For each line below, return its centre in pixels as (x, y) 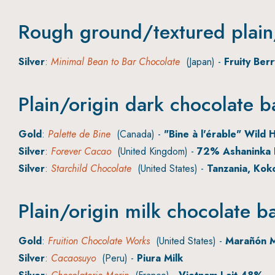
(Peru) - (116, 258)
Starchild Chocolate (91, 169)
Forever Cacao (81, 152)
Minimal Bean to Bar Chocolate (115, 62)
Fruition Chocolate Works (99, 241)
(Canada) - (137, 134)
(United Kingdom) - (154, 152)
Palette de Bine (79, 134)
